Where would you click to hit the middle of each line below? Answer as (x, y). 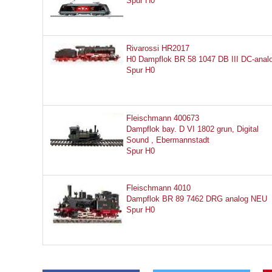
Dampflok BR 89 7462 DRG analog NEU (197, 199)
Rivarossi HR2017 (158, 48)
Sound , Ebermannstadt (168, 140)
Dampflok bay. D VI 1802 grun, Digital (192, 129)
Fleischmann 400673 (163, 118)
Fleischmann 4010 (158, 188)
